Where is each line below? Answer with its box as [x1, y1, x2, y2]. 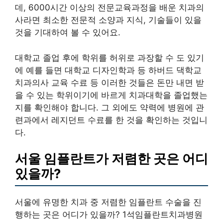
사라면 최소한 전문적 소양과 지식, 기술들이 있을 [15, 15, 202, 25]
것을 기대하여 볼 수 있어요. [15, 27, 120, 37]
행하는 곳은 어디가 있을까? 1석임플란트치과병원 [15, 210, 203, 220]
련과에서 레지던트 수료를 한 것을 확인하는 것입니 [15, 114, 208, 125]
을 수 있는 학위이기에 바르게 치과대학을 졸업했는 [15, 90, 208, 100]
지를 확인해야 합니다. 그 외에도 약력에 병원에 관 [15, 102, 204, 112]
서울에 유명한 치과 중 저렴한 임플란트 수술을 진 [15, 197, 202, 207]
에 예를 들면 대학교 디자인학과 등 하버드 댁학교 [15, 65, 202, 75]
